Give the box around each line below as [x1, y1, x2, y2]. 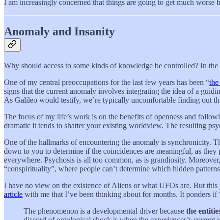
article [4, 190, 23, 199]
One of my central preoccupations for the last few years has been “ [4, 78, 209, 87]
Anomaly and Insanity [4, 25, 115, 38]
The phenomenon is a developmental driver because [24, 207, 186, 216]
